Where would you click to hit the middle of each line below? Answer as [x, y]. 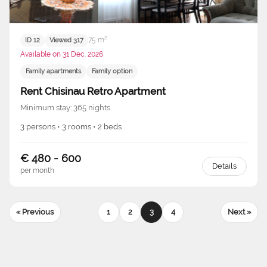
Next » [239, 212]
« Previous [35, 212]
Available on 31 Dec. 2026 [62, 54]
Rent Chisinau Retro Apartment [93, 91]
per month [37, 170]
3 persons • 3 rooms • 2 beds [71, 126]
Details [224, 166]
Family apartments [53, 72]
